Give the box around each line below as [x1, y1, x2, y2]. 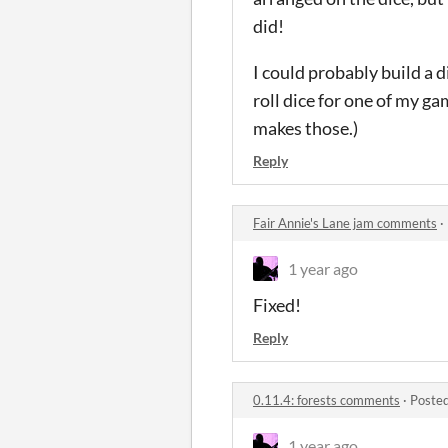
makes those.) [253, 116, 358, 139]
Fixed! [253, 293, 301, 316]
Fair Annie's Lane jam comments [253, 214, 437, 231]
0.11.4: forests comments [253, 391, 400, 408]
